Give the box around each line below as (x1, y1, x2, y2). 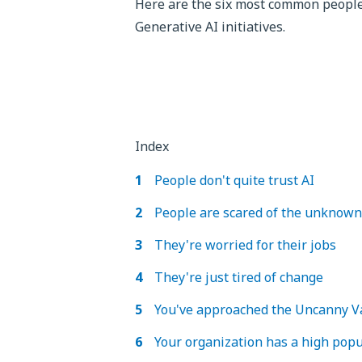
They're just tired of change (154, 267, 324, 286)
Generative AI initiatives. (135, 17, 286, 36)
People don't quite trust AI (154, 170, 315, 189)
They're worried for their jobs (154, 235, 337, 254)
